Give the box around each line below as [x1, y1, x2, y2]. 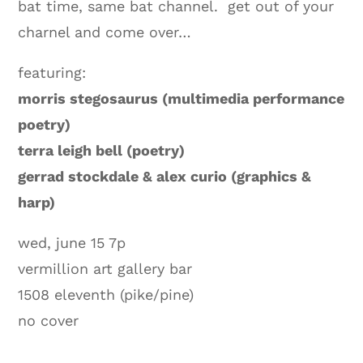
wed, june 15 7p [18, 233, 126, 251]
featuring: [18, 63, 87, 81]
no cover [18, 311, 79, 329]
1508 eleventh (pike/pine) [18, 285, 194, 303]
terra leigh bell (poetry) [18, 141, 186, 159]
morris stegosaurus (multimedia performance [18, 89, 345, 107]
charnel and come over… [18, 23, 192, 41]
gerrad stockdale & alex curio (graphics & [18, 167, 312, 185]
